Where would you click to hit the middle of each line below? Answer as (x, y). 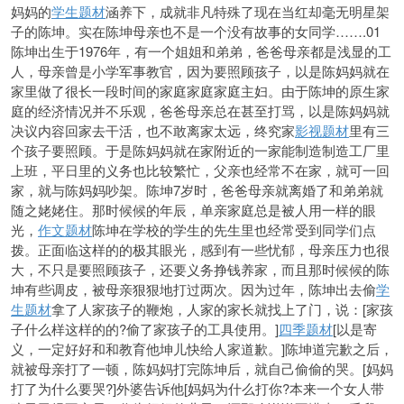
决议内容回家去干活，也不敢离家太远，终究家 (153, 130)
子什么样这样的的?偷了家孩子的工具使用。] (145, 329)
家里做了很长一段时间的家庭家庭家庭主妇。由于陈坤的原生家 (200, 91)
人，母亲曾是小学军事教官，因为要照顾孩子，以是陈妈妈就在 (200, 71)
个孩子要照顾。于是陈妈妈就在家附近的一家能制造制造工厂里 (200, 150)
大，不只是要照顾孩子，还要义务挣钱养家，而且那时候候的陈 (200, 269)
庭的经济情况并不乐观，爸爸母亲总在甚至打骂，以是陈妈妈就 (200, 110)
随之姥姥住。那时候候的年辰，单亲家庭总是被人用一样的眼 (193, 210)
